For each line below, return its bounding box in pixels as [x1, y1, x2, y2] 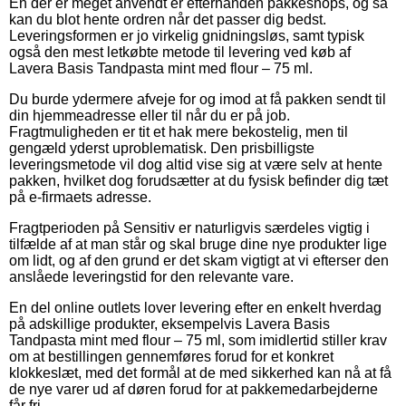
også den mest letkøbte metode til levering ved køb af [9, 43, 351, 60]
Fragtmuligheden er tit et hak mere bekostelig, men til [9, 123, 348, 140]
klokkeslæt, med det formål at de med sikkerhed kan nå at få [9, 364, 391, 381]
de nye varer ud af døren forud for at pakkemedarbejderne [9, 381, 378, 397]
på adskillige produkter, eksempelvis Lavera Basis [9, 315, 330, 332]
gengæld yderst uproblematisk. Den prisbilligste [9, 140, 314, 156]
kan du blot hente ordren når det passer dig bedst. [9, 11, 326, 27]
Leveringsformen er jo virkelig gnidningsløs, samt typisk [9, 27, 364, 43]
